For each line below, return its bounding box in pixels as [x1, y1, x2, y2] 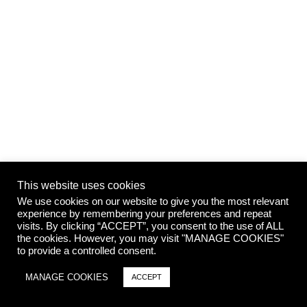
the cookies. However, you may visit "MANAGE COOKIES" [17, 233, 284, 244]
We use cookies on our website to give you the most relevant [17, 196, 288, 207]
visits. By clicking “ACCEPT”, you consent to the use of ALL [17, 221, 283, 232]
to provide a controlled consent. [17, 245, 156, 256]
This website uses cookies [17, 180, 145, 191]
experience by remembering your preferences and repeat [17, 208, 271, 219]
